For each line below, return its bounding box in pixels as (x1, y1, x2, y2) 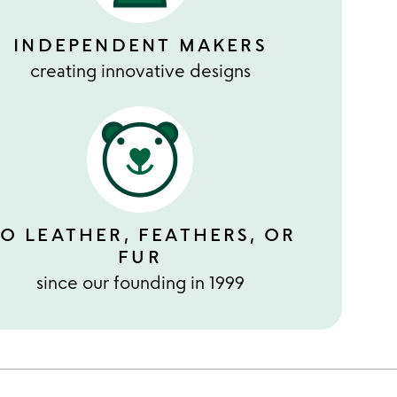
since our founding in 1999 (35, 271, 245, 293)
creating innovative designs (29, 59, 251, 82)
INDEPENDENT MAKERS (13, 34, 267, 56)
